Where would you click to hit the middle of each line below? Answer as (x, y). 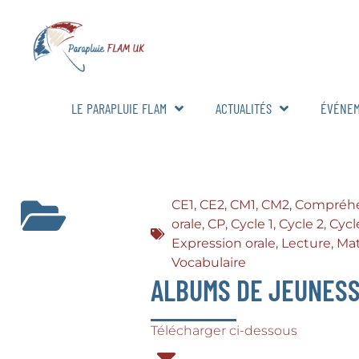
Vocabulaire (208, 262)
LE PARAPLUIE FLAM (119, 108)
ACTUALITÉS (244, 108)
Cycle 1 (252, 224)
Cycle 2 (301, 224)
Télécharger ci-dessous (224, 330)
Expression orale (223, 243)
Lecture (306, 243)
